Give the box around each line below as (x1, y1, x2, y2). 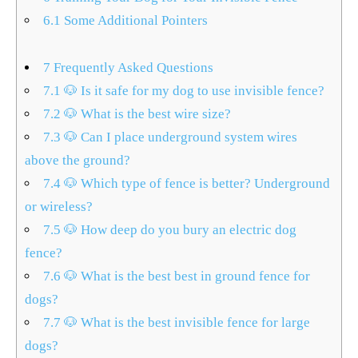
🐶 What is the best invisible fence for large (61, 315, 311, 330)
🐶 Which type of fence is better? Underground (61, 176, 331, 191)
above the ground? (25, 153, 130, 168)
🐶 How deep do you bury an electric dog (61, 222, 297, 237)
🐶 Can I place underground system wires (61, 129, 298, 145)
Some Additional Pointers (61, 13, 209, 28)
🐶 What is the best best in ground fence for (61, 268, 311, 284)
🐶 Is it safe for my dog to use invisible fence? (61, 83, 325, 98)
